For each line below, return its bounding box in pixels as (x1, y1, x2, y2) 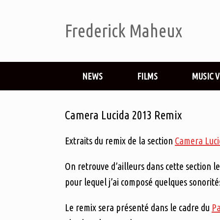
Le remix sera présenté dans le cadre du (65, 202, 212, 213)
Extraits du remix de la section (65, 135, 175, 146)
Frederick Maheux (65, 21, 182, 41)
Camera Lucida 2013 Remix (65, 109, 182, 122)
